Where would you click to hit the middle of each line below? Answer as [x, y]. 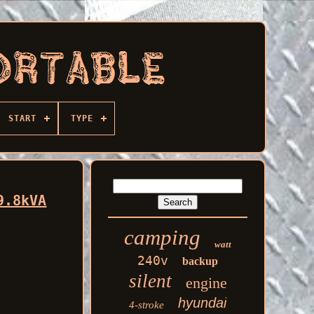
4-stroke [147, 305]
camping [163, 237]
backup [200, 261]
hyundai [203, 303]
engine [206, 283]
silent [150, 281]
